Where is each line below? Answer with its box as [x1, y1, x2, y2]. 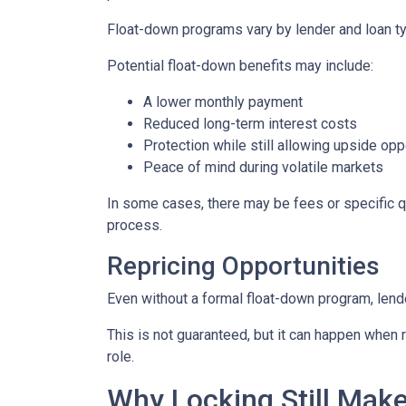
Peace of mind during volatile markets [143, 159, 383, 176]
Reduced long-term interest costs [143, 115, 357, 132]
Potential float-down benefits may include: [107, 57, 373, 74]
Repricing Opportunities [107, 251, 380, 281]
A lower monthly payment [143, 93, 303, 111]
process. [107, 217, 162, 234]
